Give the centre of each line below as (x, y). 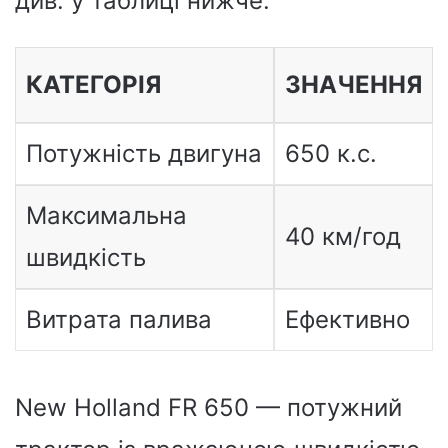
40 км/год (342, 236)
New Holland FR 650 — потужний (208, 407)
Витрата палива (118, 319)
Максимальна (106, 215)
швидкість (85, 257)
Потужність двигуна (143, 153)
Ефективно (347, 319)
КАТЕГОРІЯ (93, 84)
